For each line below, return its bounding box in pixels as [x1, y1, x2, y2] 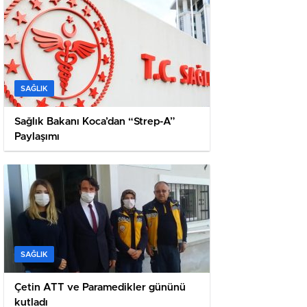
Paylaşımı [14, 132, 60, 143]
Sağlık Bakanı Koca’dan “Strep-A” [14, 116, 175, 127]
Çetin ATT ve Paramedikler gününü [14, 282, 186, 293]
